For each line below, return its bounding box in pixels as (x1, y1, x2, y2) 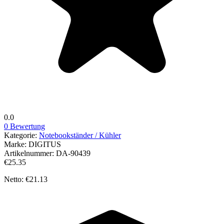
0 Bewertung (4, 121, 45, 130)
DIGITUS (28, 139, 61, 148)
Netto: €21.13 (4, 174, 47, 183)
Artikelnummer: (4, 148, 56, 157)
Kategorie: (4, 130, 39, 139)
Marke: (4, 139, 28, 148)
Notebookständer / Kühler (39, 130, 121, 139)
